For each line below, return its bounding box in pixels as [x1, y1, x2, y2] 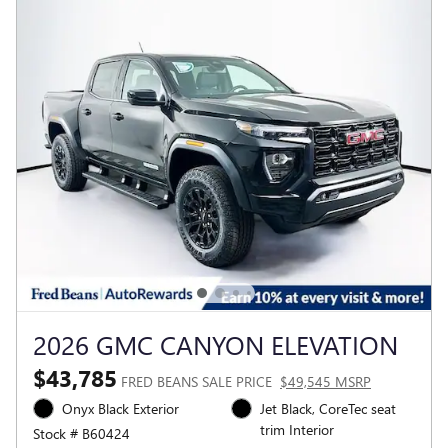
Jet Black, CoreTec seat [260, 398, 396, 418]
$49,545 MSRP [280, 371, 371, 391]
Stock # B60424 [33, 423, 130, 443]
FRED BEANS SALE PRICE [121, 371, 272, 391]
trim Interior [260, 419, 334, 439]
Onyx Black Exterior [62, 398, 179, 418]
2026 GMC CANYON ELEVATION [33, 325, 398, 362]
